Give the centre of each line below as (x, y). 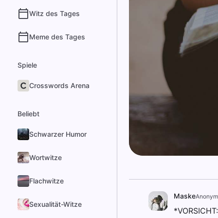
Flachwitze (46, 181)
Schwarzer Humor (58, 134)
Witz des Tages (54, 13)
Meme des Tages (57, 37)
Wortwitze (45, 157)
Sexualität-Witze (55, 204)
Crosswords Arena (59, 85)
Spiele (27, 65)
